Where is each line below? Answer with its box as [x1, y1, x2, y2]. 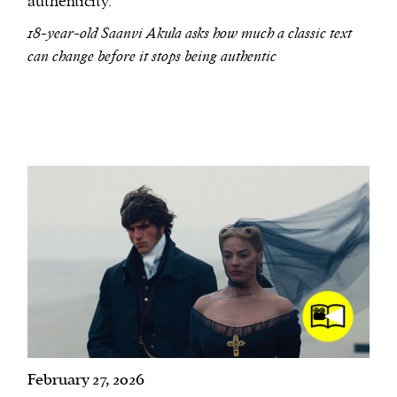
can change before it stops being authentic [27, 47, 277, 67]
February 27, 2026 [27, 370, 144, 390]
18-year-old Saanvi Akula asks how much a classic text [27, 24, 353, 44]
